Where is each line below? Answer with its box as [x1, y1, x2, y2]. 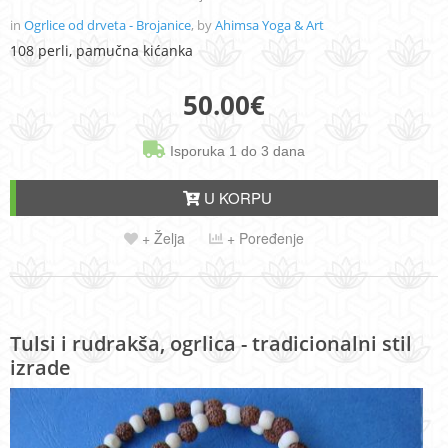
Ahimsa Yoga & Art [215, 15, 324, 34]
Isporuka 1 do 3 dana [166, 142, 305, 159]
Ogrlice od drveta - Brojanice [24, 15, 191, 34]
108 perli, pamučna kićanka [10, 40, 193, 60]
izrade [10, 353, 71, 381]
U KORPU [199, 186, 272, 208]
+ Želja [138, 227, 185, 248]
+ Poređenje [223, 227, 304, 248]
